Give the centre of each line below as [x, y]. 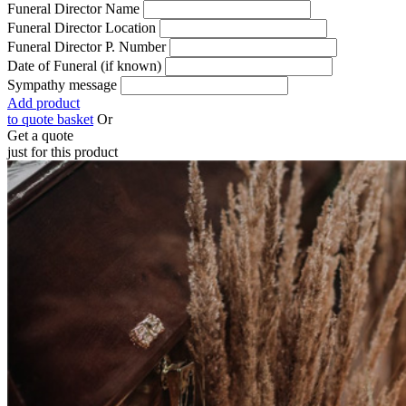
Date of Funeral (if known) [84, 66]
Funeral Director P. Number [87, 47]
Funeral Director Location [82, 28]
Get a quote [40, 136]
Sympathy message [62, 85]
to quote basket [50, 120]
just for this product [63, 152]
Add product [43, 103]
